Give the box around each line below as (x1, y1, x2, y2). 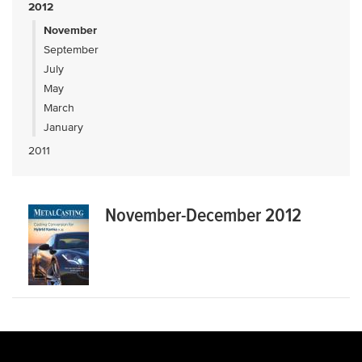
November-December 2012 (105, 204, 301, 227)
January (44, 120, 83, 134)
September (44, 43, 99, 57)
